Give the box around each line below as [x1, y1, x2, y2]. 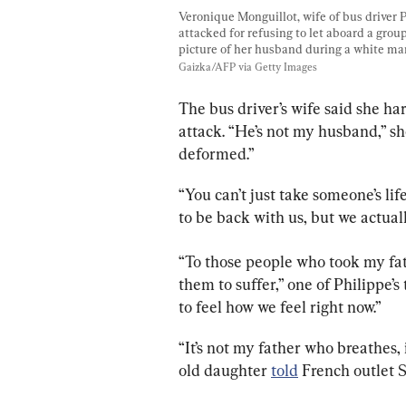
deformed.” [179, 143, 255, 163]
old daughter [179, 360, 271, 380]
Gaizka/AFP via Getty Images [179, 60, 317, 73]
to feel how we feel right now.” [179, 296, 382, 316]
